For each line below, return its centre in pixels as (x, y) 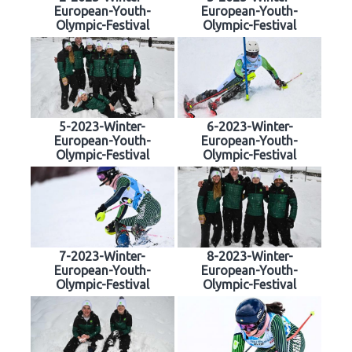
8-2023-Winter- (249, 256)
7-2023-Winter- (103, 256)
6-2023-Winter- (249, 127)
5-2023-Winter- (103, 127)
